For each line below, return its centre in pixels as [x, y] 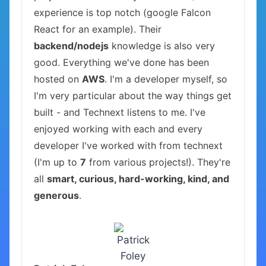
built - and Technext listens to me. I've [120, 112]
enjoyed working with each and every [118, 129]
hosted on [58, 79]
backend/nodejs [71, 46]
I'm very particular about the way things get [133, 96]
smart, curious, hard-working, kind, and [138, 179]
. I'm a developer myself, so [166, 79]
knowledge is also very [162, 46]
